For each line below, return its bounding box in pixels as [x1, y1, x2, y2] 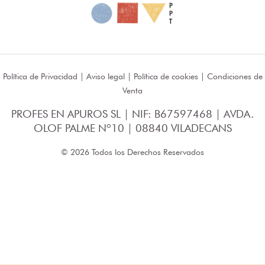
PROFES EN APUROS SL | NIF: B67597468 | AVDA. [11, 108, 254, 121]
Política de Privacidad [2, 71, 77, 82]
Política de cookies [133, 71, 198, 82]
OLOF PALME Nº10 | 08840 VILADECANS [33, 122, 232, 135]
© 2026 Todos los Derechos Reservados [61, 147, 204, 157]
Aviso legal [86, 71, 125, 82]
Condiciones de [206, 71, 263, 82]
